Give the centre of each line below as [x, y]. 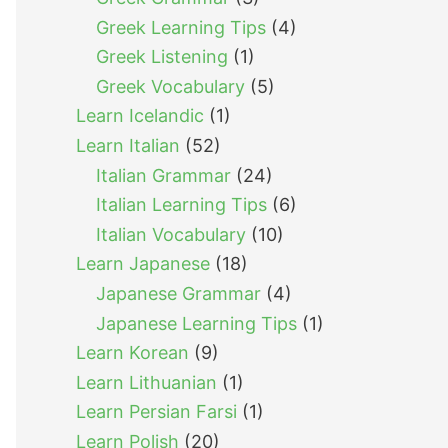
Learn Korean [132, 353]
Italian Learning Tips [181, 205]
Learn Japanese [143, 264]
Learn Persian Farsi [156, 412]
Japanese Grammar [178, 294]
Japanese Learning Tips [196, 323]
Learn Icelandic [140, 116]
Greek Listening [162, 57]
